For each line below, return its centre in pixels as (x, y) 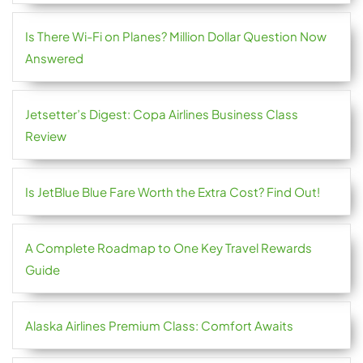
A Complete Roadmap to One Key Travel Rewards (169, 248)
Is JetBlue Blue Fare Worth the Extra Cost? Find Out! (173, 192)
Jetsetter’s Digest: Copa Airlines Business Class (162, 114)
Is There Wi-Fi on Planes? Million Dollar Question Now (176, 36)
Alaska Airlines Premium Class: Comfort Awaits (159, 326)
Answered (54, 58)
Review (46, 136)
